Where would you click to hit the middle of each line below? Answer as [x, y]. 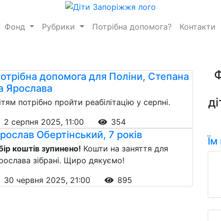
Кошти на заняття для [125, 148]
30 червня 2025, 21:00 [48, 180]
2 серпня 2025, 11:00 [45, 122]
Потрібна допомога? [132, 26]
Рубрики [60, 26]
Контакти [198, 26]
